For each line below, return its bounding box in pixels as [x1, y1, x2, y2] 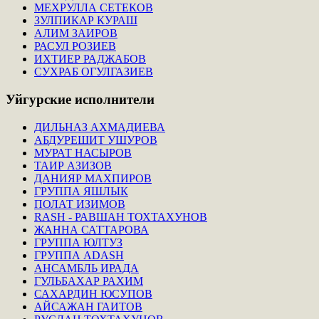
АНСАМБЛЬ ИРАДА [34, 261, 139, 274]
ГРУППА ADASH [34, 249, 124, 261]
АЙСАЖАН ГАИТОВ [34, 300, 142, 313]
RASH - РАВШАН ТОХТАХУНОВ [34, 210, 207, 223]
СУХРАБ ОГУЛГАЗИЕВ [34, 66, 153, 78]
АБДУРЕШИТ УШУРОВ [34, 133, 157, 146]
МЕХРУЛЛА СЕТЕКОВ [34, 1, 153, 14]
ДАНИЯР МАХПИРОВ [34, 172, 152, 184]
